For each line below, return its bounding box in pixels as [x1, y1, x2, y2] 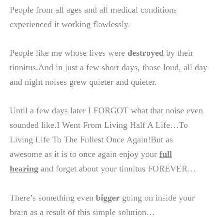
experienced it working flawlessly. [10, 19, 130, 29]
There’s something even [10, 192, 96, 202]
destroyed [127, 48, 164, 58]
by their [164, 48, 193, 58]
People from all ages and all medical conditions [10, 4, 177, 15]
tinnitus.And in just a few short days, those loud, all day [10, 62, 207, 73]
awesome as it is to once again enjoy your [10, 149, 159, 159]
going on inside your [120, 192, 195, 202]
